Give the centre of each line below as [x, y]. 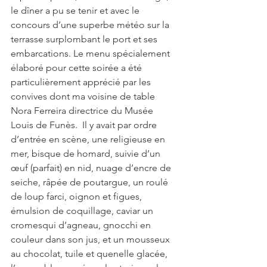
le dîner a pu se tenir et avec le [76, 11]
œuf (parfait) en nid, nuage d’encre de [92, 168]
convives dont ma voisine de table [84, 97]
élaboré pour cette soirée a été [77, 68]
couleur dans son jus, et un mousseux [91, 240]
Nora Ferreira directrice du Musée [83, 111]
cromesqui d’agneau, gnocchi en [82, 225]
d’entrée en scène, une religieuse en [89, 139]
